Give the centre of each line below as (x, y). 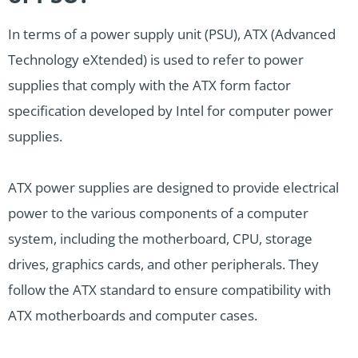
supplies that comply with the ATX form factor (149, 86)
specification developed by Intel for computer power (171, 111)
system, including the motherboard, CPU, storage (160, 239)
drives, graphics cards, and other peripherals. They (163, 265)
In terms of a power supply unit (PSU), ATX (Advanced (172, 34)
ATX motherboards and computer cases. (133, 316)
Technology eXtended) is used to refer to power (156, 60)
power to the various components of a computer (158, 213)
